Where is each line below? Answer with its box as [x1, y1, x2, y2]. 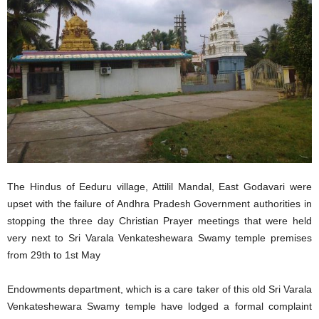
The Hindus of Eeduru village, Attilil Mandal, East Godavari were [7, 181, 312, 192]
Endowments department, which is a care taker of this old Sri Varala [7, 283, 312, 295]
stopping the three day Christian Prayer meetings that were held [7, 215, 312, 226]
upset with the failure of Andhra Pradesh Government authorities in [7, 198, 312, 209]
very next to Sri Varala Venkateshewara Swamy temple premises [7, 232, 312, 244]
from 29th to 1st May [7, 249, 100, 261]
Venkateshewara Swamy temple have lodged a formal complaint [7, 300, 312, 312]
